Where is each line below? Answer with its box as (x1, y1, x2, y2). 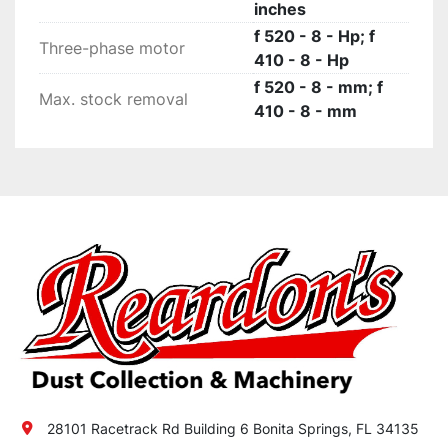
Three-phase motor (39, 38, 185, 59)
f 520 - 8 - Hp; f (254, 26, 375, 47)
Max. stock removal (39, 89, 188, 110)
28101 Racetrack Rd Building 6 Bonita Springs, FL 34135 (47, 420, 419, 438)
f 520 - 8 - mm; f (254, 77, 383, 98)
